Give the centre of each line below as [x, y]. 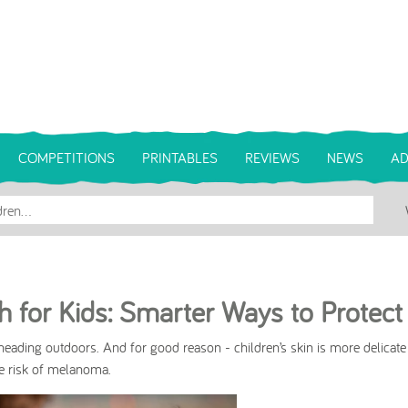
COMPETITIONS [66, 158]
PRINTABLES [180, 158]
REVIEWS [272, 158]
